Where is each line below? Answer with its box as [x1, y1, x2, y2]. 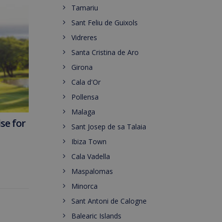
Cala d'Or [71, 77, 101, 87]
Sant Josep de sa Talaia [71, 122, 146, 131]
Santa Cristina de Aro [71, 48, 139, 57]
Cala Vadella [71, 152, 110, 161]
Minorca [71, 181, 98, 191]
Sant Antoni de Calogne [71, 196, 147, 206]
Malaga [71, 107, 95, 116]
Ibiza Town [71, 137, 107, 146]
